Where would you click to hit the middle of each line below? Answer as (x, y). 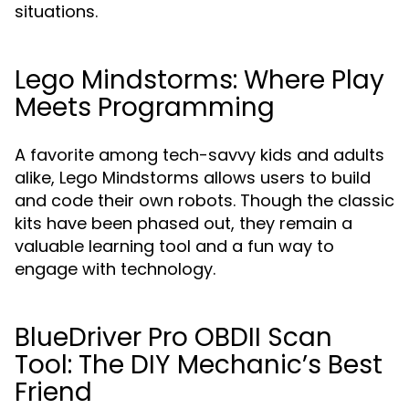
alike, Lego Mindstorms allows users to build (193, 178)
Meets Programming (145, 107)
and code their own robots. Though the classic (204, 200)
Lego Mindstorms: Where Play (199, 80)
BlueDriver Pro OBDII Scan (173, 337)
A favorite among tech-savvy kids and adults (199, 155)
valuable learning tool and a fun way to (174, 246)
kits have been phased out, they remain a (184, 223)
